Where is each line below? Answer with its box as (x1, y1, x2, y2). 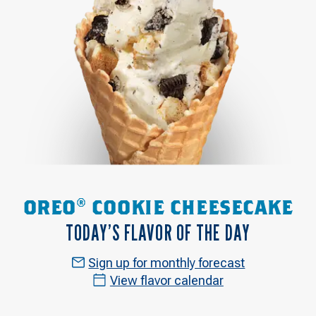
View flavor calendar (109, 272, 224, 288)
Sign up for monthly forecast (88, 255, 245, 270)
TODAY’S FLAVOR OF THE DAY (65, 219, 251, 245)
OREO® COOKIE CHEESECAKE (23, 199, 293, 219)
